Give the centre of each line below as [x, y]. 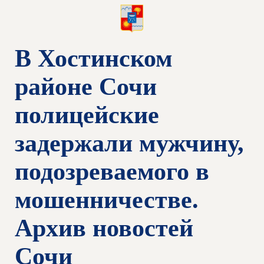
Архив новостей [104, 228]
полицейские [87, 115]
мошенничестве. [107, 200]
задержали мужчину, [129, 143]
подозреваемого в [112, 171]
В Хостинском [94, 58]
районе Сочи [86, 87]
